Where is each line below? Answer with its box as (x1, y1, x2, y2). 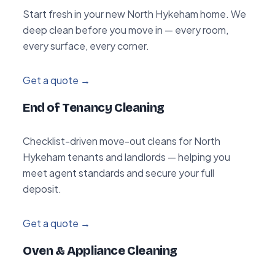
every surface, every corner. (23, 39, 149, 52)
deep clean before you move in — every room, (23, 23, 228, 36)
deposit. (23, 182, 61, 195)
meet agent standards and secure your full (23, 166, 214, 179)
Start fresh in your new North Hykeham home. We (23, 7, 246, 20)
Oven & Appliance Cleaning (23, 242, 177, 258)
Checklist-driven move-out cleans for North (23, 134, 220, 147)
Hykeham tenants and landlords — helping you (23, 150, 230, 163)
